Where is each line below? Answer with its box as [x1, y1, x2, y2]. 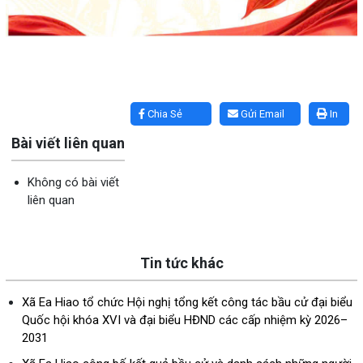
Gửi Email [238, 108, 284, 121]
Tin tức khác [139, 254, 224, 272]
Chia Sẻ [145, 108, 182, 121]
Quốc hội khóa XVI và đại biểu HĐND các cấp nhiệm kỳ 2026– [22, 313, 348, 328]
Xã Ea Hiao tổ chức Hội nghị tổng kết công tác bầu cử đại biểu [22, 295, 352, 310]
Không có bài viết [28, 175, 119, 190]
